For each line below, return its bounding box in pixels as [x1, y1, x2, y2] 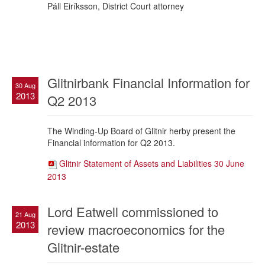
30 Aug [15, 80, 35, 90]
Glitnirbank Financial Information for [47, 73, 250, 92]
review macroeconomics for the [47, 219, 225, 238]
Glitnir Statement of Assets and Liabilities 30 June [59, 157, 244, 169]
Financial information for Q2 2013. [47, 136, 175, 148]
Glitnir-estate [47, 237, 119, 256]
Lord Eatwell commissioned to [47, 202, 218, 221]
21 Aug [15, 209, 35, 219]
